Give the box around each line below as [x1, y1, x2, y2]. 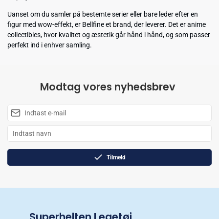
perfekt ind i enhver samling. [7, 41, 92, 49]
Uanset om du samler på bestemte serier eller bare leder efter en [7, 10, 198, 18]
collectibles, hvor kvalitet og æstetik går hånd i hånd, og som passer [7, 30, 210, 39]
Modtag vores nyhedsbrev [40, 79, 175, 94]
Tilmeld [107, 153, 126, 161]
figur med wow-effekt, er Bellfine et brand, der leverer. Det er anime [7, 20, 206, 28]
